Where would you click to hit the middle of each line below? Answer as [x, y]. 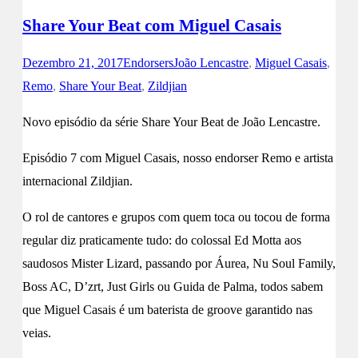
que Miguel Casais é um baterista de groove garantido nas [167, 310]
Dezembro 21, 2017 [73, 63]
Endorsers [148, 63]
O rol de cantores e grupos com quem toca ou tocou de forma [176, 217]
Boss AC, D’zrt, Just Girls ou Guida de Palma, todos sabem [173, 287]
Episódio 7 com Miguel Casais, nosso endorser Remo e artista [178, 158]
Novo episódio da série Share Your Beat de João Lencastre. [171, 122]
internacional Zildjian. [78, 181]
